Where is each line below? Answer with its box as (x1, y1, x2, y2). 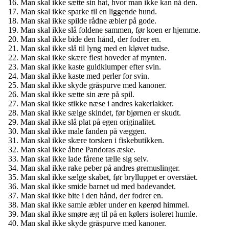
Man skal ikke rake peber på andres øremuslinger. (20, 163, 180, 172)
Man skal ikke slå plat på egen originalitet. (20, 117, 156, 126)
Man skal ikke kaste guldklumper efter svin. (20, 62, 161, 71)
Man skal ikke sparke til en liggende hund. (20, 7, 157, 16)
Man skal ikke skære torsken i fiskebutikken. (20, 135, 164, 145)
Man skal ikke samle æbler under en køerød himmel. (20, 200, 189, 209)
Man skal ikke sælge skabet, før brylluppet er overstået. (20, 172, 198, 181)
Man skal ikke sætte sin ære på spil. (20, 89, 134, 99)
